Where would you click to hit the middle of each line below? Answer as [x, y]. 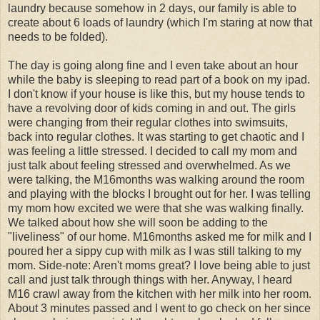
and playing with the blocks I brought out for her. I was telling [159, 194]
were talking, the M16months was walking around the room [156, 179]
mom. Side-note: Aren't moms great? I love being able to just [159, 265]
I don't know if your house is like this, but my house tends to [156, 94]
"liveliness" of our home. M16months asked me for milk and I [160, 236]
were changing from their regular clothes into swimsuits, [148, 122]
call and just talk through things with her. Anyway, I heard [150, 279]
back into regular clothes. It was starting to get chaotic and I [156, 136]
